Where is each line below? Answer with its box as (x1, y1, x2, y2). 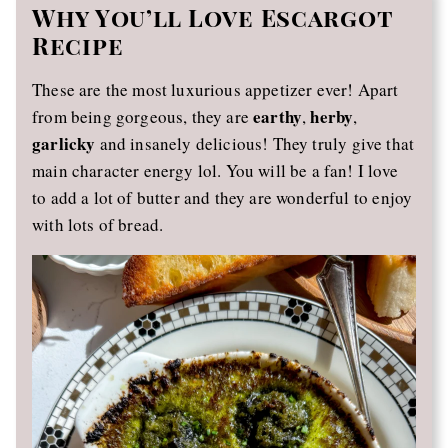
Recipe (32, 29, 124, 61)
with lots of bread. (32, 213, 164, 237)
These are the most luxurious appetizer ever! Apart (32, 78, 399, 102)
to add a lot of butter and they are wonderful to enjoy (32, 186, 413, 210)
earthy (253, 104, 303, 130)
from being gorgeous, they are (32, 105, 254, 129)
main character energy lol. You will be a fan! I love (32, 159, 398, 183)
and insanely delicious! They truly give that (95, 132, 415, 156)
